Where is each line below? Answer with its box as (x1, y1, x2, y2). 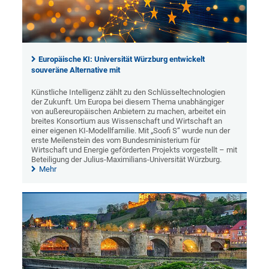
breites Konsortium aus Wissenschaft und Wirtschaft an (31, 116, 223, 126)
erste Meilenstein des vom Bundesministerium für (31, 136, 201, 145)
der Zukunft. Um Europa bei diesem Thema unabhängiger (31, 97, 225, 107)
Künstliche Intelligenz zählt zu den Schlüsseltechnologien (31, 88, 226, 97)
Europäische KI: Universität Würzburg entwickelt (38, 55, 205, 64)
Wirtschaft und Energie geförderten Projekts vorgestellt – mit (31, 145, 238, 155)
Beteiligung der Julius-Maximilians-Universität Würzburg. (31, 155, 222, 165)
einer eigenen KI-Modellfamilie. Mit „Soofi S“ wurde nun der (31, 126, 231, 136)
